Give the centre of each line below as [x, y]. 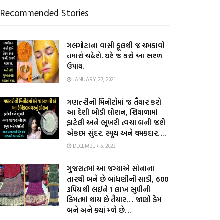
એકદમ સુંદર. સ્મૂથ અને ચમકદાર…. [116, 133]
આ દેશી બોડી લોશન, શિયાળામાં [112, 112]
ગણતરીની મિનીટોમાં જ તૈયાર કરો [114, 102]
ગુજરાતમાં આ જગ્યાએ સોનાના [110, 169]
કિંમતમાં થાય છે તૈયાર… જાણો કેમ [114, 200]
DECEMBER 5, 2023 [94, 146]
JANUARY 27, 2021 [94, 79]
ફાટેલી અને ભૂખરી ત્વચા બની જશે [116, 123]
